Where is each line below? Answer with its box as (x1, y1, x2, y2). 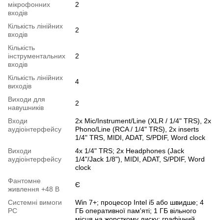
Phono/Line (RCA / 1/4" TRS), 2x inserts (75, 125, 199, 134)
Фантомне (8, 177, 41, 185)
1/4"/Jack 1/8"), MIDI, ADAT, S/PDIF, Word (75, 155, 205, 164)
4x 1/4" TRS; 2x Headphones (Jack (75, 147, 184, 155)
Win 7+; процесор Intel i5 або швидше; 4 (75, 198, 204, 207)
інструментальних (8, 52, 65, 60)
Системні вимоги (8, 198, 62, 207)
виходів (8, 82, 31, 90)
